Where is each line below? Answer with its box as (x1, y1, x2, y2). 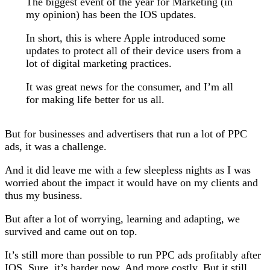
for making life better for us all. (25, 93, 165, 105)
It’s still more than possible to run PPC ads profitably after (5, 249, 261, 261)
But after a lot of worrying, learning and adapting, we (5, 213, 240, 225)
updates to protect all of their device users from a (25, 45, 241, 57)
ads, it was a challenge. (5, 140, 107, 152)
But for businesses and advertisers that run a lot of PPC (5, 128, 247, 140)
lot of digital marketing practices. (25, 57, 172, 69)
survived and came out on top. (5, 225, 137, 237)
